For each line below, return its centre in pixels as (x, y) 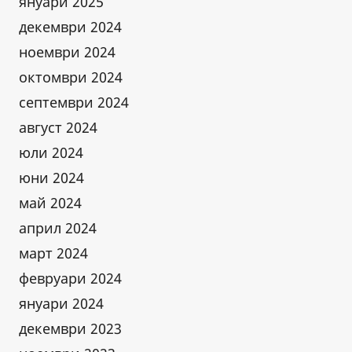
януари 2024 (61, 303)
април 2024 (58, 227)
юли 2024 (51, 152)
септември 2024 (74, 102)
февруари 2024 (70, 278)
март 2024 (53, 253)
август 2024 (58, 127)
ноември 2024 (67, 51)
